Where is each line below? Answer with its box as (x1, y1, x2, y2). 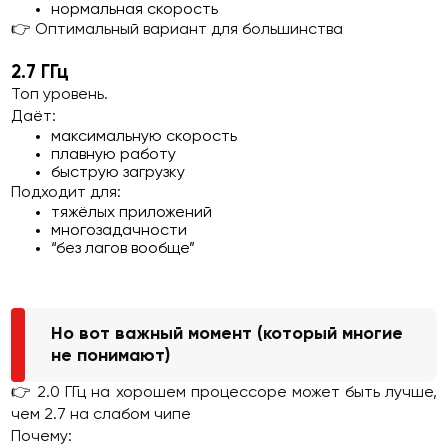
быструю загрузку (51, 165, 186, 181)
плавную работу (51, 147, 177, 163)
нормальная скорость (51, 2, 219, 18)
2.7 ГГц (11, 64, 70, 82)
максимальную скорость (51, 129, 238, 145)
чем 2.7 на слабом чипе (11, 407, 192, 423)
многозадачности (51, 223, 188, 239)
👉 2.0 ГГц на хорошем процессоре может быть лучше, (11, 385, 437, 401)
